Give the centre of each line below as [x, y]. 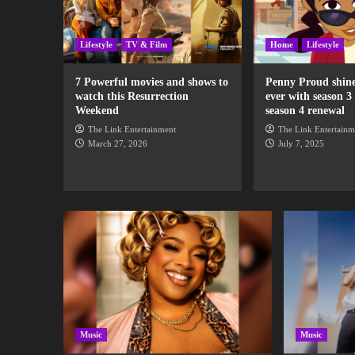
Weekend [97, 111]
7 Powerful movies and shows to [151, 82]
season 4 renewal [305, 111]
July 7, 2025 [301, 144]
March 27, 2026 [117, 144]
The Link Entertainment [132, 130]
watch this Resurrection [132, 97]
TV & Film [146, 45]
